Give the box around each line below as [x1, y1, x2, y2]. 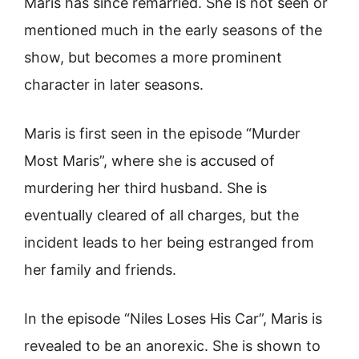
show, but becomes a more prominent [24, 49, 282, 66]
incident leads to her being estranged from [24, 234, 314, 251]
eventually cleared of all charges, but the [24, 207, 299, 224]
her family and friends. [24, 261, 176, 278]
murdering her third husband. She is [24, 179, 267, 196]
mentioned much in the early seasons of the [24, 22, 322, 38]
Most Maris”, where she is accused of [24, 152, 275, 169]
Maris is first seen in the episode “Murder [24, 125, 301, 142]
